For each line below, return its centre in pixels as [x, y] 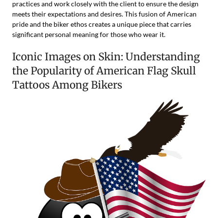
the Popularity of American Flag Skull [104, 71]
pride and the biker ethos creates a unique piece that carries [102, 24]
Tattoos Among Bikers [67, 85]
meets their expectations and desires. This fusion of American [104, 14]
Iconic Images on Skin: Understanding [106, 57]
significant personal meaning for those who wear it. [89, 35]
